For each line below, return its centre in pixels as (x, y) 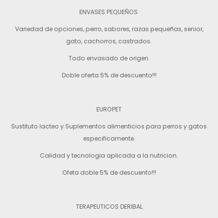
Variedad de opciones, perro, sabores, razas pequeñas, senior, (109, 29)
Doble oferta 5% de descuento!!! (109, 75)
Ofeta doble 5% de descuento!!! (109, 173)
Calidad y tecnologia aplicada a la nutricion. (109, 155)
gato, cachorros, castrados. (109, 41)
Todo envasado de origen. (109, 58)
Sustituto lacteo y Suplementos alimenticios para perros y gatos (109, 126)
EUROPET (109, 109)
